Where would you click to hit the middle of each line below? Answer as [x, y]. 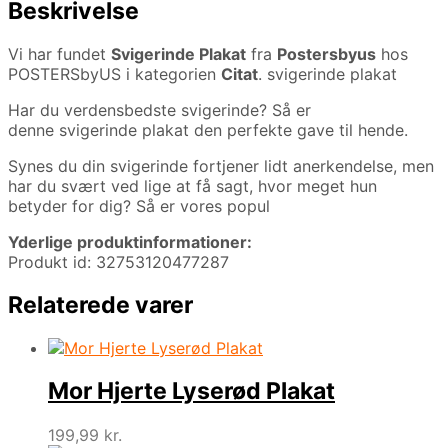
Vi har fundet [59, 53]
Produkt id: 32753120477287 [118, 261]
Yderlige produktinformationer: [130, 241]
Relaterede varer [100, 304]
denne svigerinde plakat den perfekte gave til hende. [210, 129]
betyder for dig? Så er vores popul [139, 205]
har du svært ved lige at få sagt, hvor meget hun [192, 185]
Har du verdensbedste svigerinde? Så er [159, 109]
